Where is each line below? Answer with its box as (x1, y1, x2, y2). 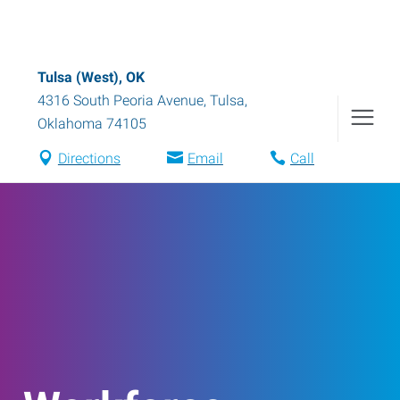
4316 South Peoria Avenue (37, 92, 204, 109)
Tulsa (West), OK (37, 69, 145, 86)
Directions (57, 150, 121, 167)
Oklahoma (37, 115, 103, 132)
